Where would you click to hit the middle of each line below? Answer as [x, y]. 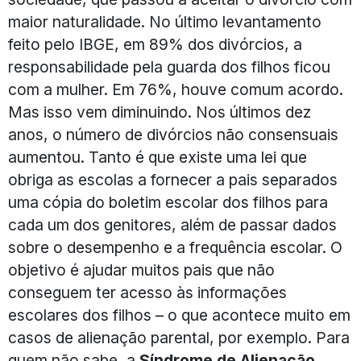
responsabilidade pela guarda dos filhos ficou [169, 67]
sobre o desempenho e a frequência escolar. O [175, 248]
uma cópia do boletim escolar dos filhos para [168, 203]
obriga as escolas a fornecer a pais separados [173, 180]
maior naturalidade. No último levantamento [165, 22]
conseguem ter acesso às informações [147, 293]
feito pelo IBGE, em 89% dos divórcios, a [155, 45]
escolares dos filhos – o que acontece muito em [179, 315]
